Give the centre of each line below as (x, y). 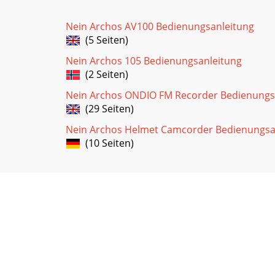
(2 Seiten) (104, 74)
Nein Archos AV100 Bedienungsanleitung (160, 26)
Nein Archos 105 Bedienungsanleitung (154, 60)
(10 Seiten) (107, 143)
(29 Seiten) (107, 108)
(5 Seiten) (104, 40)
